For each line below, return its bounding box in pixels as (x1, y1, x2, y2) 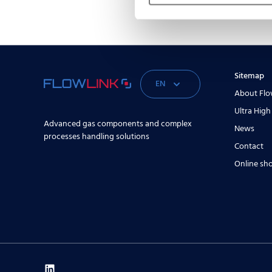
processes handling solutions (44, 131, 149, 143)
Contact (234, 140, 263, 152)
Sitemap (234, 70, 264, 82)
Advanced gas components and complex (44, 118, 192, 130)
